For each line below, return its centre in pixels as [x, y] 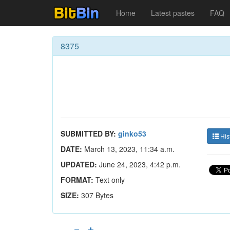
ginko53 [132, 133]
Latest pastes [173, 13]
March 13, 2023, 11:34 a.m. [128, 149]
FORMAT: [77, 180]
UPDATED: [79, 164]
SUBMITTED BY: [88, 133]
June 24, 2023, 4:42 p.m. [139, 164]
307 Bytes [97, 195]
